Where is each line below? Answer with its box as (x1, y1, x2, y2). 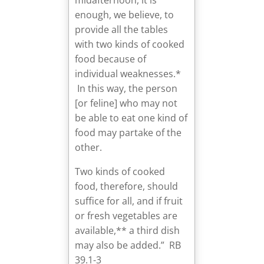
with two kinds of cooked (75, 37, 185, 51)
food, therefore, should (75, 179, 179, 193)
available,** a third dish (75, 223, 180, 237)
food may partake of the (75, 126, 182, 139)
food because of (75, 52, 147, 65)
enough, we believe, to (75, 8, 174, 21)
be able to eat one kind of (75, 111, 188, 124)
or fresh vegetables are (75, 209, 178, 222)
